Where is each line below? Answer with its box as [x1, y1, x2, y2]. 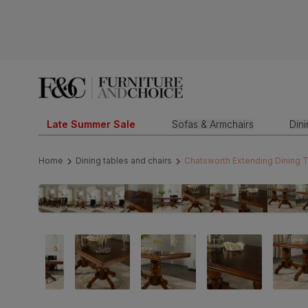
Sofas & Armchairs [171, 118, 254, 130]
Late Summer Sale [47, 118, 135, 130]
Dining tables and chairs [76, 155, 172, 166]
